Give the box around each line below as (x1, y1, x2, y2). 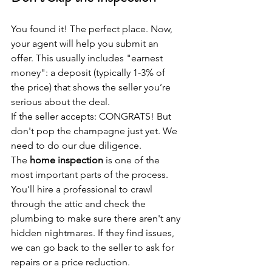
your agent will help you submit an (11, 37, 161, 49)
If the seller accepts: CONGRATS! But (11, 110, 174, 122)
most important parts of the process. (11, 168, 171, 180)
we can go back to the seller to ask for (11, 241, 177, 253)
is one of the (103, 154, 162, 166)
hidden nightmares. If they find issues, (11, 226, 177, 239)
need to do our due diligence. (11, 139, 141, 151)
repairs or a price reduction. (11, 256, 130, 268)
